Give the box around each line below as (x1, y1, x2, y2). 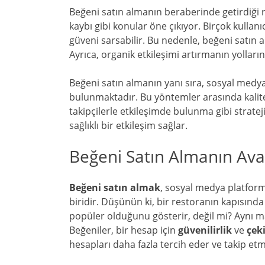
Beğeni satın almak (69, 181, 160, 194)
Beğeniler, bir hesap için (69, 224, 178, 237)
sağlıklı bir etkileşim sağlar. (69, 119, 188, 132)
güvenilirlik (178, 224, 232, 237)
